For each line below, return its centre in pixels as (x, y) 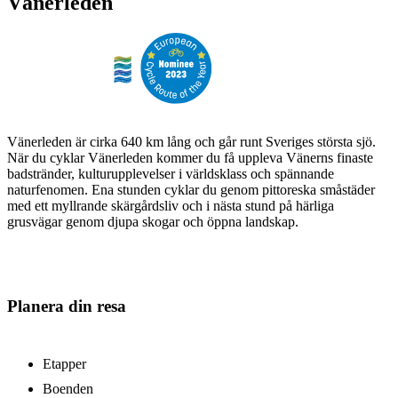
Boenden (68, 388)
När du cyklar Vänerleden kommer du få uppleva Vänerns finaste (190, 158)
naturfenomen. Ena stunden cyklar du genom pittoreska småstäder (191, 190)
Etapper (64, 363)
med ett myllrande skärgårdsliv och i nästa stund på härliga (171, 206)
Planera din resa (67, 306)
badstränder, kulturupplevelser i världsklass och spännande (171, 174)
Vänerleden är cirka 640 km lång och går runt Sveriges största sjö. (191, 142)
